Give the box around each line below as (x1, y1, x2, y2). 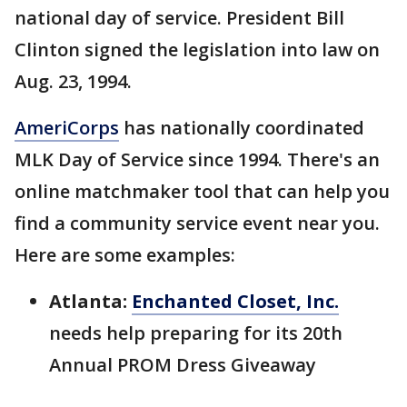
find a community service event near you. (15, 210, 380, 235)
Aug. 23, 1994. (15, 68, 132, 94)
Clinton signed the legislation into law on (15, 36, 380, 62)
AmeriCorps (15, 114, 119, 140)
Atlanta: (49, 288, 127, 313)
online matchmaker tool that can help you (15, 178, 390, 203)
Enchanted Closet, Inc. (132, 288, 339, 313)
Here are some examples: (15, 242, 235, 267)
